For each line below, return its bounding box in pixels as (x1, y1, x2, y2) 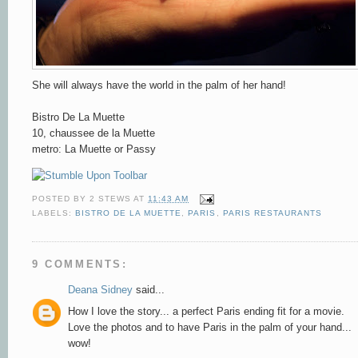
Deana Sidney (68, 284, 133, 296)
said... (133, 284, 165, 296)
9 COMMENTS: (32, 258, 128, 271)
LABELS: (32, 209, 76, 218)
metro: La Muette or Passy (32, 142, 156, 155)
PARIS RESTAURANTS (222, 209, 322, 218)
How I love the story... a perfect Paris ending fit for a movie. (68, 304, 344, 317)
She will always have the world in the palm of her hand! (32, 78, 286, 91)
